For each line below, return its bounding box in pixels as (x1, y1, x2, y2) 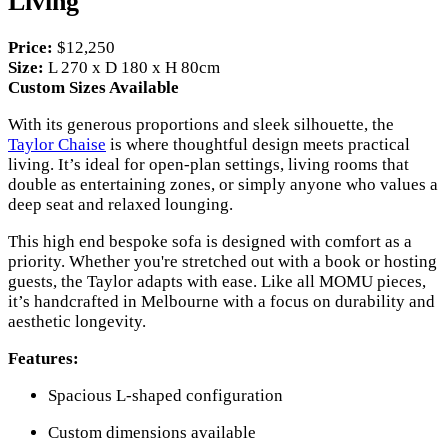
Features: (8, 348, 79, 368)
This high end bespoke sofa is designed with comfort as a (8, 231, 412, 251)
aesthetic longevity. (8, 311, 146, 331)
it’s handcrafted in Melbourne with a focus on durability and (8, 291, 435, 311)
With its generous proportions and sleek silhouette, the (8, 114, 394, 134)
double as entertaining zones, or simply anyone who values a (8, 174, 438, 194)
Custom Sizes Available (8, 77, 179, 97)
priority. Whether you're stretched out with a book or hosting (8, 251, 437, 271)
